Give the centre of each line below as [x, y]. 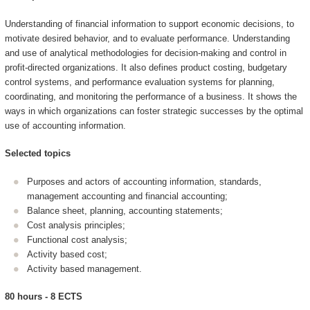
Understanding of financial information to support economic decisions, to [149, 24]
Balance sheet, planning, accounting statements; [125, 210]
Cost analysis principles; [76, 225]
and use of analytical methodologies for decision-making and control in [145, 53]
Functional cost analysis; [77, 239]
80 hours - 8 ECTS [43, 297]
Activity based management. [84, 268]
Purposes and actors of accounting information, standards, [144, 181]
